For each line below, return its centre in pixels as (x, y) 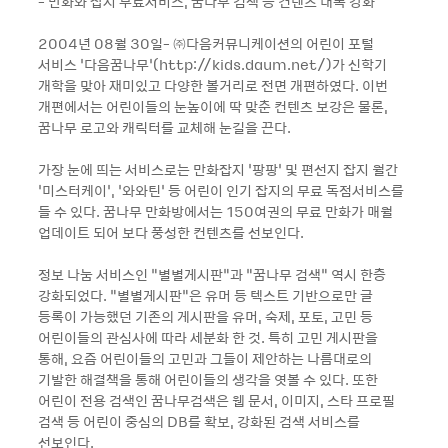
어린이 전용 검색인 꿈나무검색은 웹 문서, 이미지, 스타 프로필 (216, 400)
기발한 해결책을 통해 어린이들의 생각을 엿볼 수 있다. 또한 (208, 379)
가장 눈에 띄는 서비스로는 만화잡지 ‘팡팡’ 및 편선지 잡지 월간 (218, 169)
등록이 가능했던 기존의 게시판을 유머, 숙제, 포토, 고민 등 (205, 316)
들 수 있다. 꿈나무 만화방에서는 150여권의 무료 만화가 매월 (215, 211)
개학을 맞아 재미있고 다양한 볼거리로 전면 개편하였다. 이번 (213, 85)
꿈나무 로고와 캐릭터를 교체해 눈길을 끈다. (164, 127)
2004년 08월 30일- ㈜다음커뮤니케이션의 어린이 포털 (206, 43)
